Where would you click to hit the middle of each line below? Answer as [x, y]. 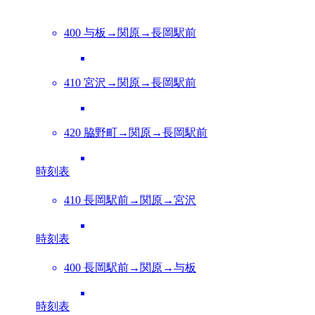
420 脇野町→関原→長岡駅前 [136, 132]
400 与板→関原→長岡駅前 [130, 32]
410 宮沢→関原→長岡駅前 [130, 82]
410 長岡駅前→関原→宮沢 [130, 200]
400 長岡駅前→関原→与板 [130, 267]
